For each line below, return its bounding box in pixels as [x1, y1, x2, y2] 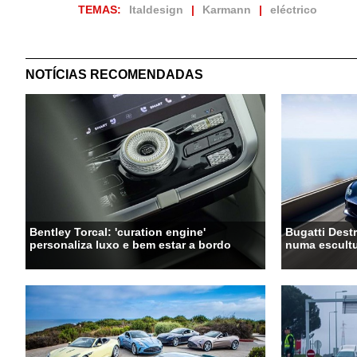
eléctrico [270, 3, 318, 17]
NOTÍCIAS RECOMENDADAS [25, 68, 203, 82]
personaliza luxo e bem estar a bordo [29, 238, 231, 252]
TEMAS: [78, 3, 122, 17]
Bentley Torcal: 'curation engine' [29, 226, 206, 239]
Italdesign [129, 3, 184, 17]
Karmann [202, 3, 252, 17]
